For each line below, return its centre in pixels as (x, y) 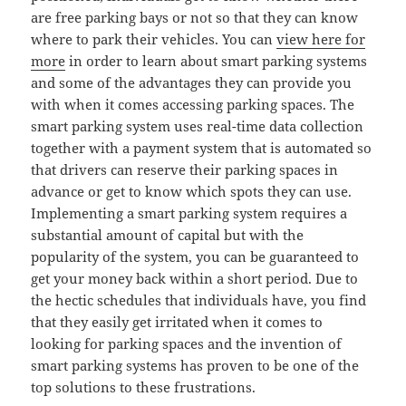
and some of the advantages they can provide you (192, 83)
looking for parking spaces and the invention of (187, 344)
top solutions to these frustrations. (144, 387)
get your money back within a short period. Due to (195, 279)
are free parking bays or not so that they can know (195, 18)
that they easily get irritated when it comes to (177, 322)
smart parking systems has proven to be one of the (195, 366)
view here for (321, 39)
